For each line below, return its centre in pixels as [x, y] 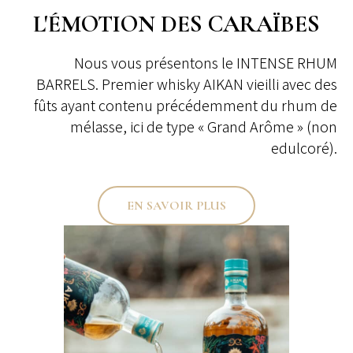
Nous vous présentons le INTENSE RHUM [206, 63]
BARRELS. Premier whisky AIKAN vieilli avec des [187, 84]
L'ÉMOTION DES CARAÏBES [176, 24]
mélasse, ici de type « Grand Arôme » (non [204, 126]
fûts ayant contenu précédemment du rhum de [186, 105]
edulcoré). [304, 148]
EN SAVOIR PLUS [176, 205]
